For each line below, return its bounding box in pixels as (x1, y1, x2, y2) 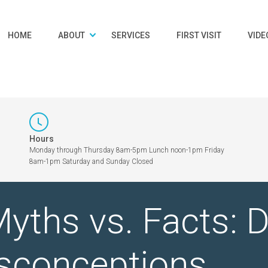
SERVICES (111, 31, 150, 40)
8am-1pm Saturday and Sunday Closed (29, 157, 153, 166)
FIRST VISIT (176, 31, 221, 40)
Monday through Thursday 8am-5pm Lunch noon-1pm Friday (29, 146, 224, 154)
